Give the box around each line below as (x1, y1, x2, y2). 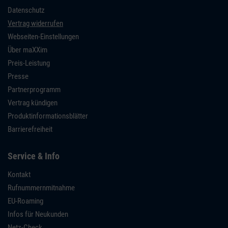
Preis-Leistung (8, 58, 50, 68)
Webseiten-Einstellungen (8, 32, 79, 41)
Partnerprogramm (8, 84, 61, 94)
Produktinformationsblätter (8, 111, 88, 121)
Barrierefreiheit (8, 124, 52, 134)
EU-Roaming (8, 196, 43, 206)
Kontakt (8, 169, 31, 179)
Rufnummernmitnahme (8, 183, 75, 192)
